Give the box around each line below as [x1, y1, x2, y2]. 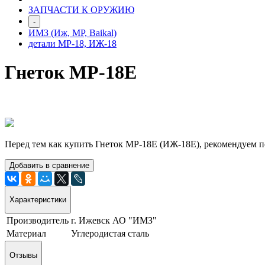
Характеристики [9, 195, 66, 205]
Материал [7, 228, 46, 239]
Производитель [7, 215, 69, 226]
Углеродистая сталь [71, 228, 149, 239]
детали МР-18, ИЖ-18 [28, 38, 117, 49]
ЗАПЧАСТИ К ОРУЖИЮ [28, 4, 134, 15]
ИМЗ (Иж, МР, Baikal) [28, 27, 117, 38]
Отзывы [9, 250, 37, 260]
